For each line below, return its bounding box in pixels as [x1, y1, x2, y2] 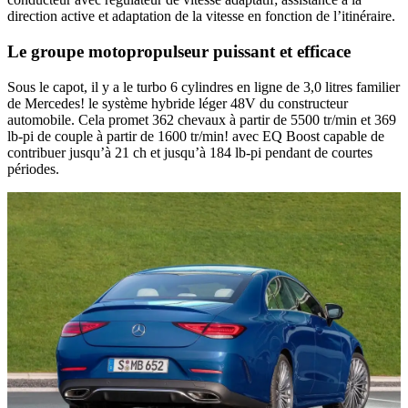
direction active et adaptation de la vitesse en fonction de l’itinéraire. [7, 8, 395, 25]
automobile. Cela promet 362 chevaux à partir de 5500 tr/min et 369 [7, 111, 396, 127]
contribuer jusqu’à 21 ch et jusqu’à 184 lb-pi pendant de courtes [7, 144, 372, 160]
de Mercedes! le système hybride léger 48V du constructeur [7, 95, 348, 111]
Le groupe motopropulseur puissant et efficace [7, 41, 351, 61]
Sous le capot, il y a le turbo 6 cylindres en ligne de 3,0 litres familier [7, 78, 400, 95]
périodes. [7, 160, 59, 177]
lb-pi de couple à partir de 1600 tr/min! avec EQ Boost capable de [7, 127, 384, 144]
